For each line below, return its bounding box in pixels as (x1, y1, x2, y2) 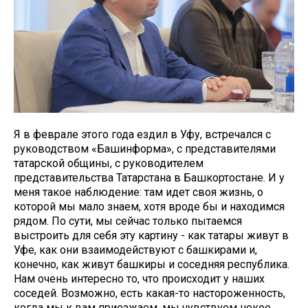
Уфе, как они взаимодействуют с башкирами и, (14, 243, 257, 256)
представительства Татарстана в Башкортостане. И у (14, 171, 285, 184)
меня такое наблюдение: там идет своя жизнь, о (14, 186, 263, 199)
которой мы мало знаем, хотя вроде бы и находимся (14, 200, 285, 213)
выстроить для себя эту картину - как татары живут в (14, 229, 289, 242)
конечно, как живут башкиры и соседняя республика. (14, 258, 289, 271)
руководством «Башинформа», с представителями (14, 142, 276, 155)
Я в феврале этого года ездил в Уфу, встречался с (14, 128, 271, 141)
